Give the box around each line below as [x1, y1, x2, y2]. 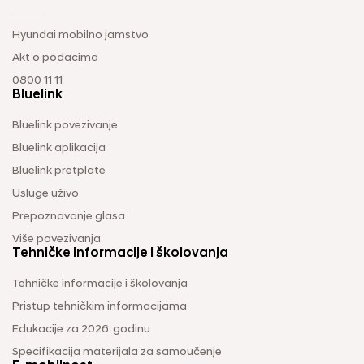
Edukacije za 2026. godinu [12, 323, 150, 336]
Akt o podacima [12, 51, 98, 64]
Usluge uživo [12, 187, 79, 200]
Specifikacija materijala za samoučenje [12, 345, 222, 358]
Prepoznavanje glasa [12, 210, 125, 223]
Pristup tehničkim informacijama [12, 300, 187, 313]
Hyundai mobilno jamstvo [12, 28, 149, 41]
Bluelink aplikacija [12, 141, 106, 154]
